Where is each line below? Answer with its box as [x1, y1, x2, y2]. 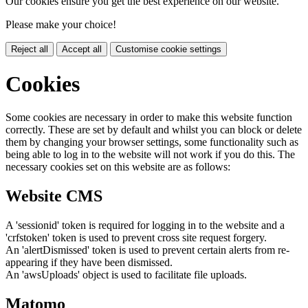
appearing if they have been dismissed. [5, 256, 173, 268]
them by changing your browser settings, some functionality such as [5, 136, 298, 148]
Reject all [11, 44, 48, 55]
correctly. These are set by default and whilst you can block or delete [5, 124, 302, 136]
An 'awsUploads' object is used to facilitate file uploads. [5, 269, 247, 280]
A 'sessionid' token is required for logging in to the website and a [5, 219, 285, 231]
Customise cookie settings [115, 44, 221, 55]
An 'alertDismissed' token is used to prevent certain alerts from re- [5, 244, 289, 256]
